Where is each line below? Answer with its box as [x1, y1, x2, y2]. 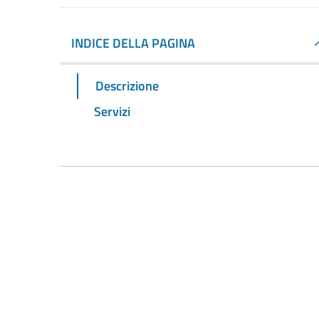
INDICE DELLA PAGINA [71, 33, 195, 53]
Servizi [94, 101, 130, 121]
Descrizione [95, 75, 159, 95]
